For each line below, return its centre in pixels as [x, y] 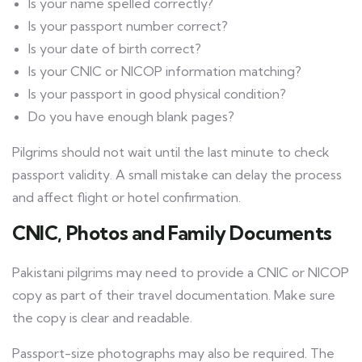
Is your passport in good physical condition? [157, 94]
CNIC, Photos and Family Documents [172, 233]
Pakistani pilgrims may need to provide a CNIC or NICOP [181, 273]
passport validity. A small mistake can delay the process [177, 175]
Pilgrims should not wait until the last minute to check [171, 152]
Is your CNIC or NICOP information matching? [165, 72]
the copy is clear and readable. [102, 318]
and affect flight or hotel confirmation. [126, 198]
